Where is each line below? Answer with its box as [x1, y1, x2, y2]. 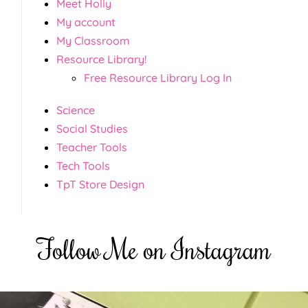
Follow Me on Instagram [37, 230, 271, 266]
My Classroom [56, 33, 130, 47]
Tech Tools [56, 158, 110, 173]
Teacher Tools [56, 140, 127, 154]
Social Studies [56, 121, 128, 135]
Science [56, 102, 95, 117]
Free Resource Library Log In [84, 70, 232, 85]
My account [56, 14, 115, 29]
